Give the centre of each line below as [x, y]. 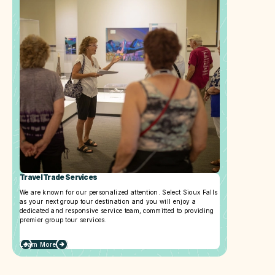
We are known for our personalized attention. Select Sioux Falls [119, 192]
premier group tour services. [63, 219]
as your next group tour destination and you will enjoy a [108, 201]
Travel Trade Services [59, 177]
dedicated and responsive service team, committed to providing [117, 210]
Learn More [38, 244]
